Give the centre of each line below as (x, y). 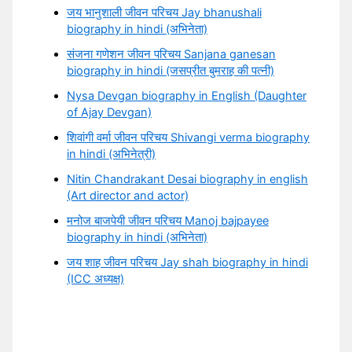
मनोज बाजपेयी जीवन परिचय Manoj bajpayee (168, 220)
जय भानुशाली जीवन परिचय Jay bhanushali (165, 13)
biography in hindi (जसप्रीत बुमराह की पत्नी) (171, 71)
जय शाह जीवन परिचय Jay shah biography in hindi (188, 262)
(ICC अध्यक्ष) (96, 279)
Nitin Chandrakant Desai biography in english (188, 179)
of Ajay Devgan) (110, 112)
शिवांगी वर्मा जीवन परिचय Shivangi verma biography (189, 137)
